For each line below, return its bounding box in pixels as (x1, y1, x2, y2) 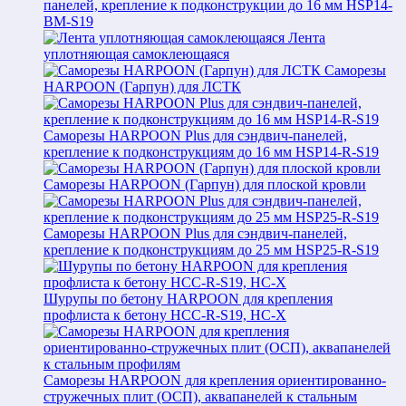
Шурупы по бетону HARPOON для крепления (43, 291, 333, 306)
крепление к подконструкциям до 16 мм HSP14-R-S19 (43, 144, 379, 159)
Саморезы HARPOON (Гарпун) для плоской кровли (43, 177, 366, 192)
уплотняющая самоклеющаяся (43, 46, 229, 62)
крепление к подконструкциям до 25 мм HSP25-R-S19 (43, 242, 379, 257)
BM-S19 (43, 14, 93, 29)
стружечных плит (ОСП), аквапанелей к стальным (43, 389, 357, 404)
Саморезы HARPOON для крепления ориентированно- (43, 372, 386, 388)
